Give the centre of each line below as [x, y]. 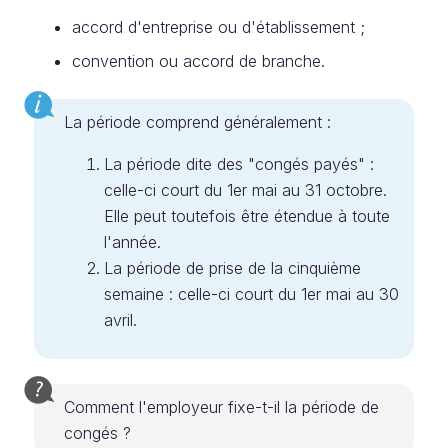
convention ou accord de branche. [198, 61]
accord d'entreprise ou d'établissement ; [218, 27]
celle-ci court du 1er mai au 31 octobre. [245, 190]
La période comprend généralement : [197, 122]
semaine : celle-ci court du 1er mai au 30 [251, 294]
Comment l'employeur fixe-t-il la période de [221, 407]
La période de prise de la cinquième [232, 268]
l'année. [132, 242]
